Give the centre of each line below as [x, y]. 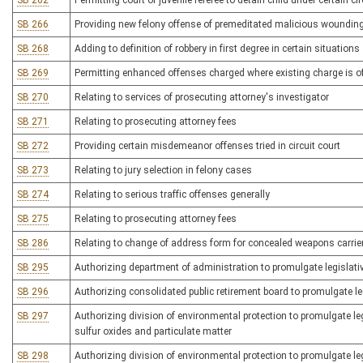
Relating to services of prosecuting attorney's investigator [202, 97]
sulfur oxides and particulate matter [153, 331]
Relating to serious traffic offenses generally [172, 194]
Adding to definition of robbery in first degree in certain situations [217, 49]
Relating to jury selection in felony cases [163, 170]
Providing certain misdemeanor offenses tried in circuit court [207, 146]
